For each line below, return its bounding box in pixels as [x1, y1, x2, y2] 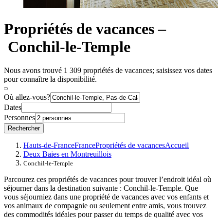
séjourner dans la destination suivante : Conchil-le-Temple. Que [4, 184, 198, 193]
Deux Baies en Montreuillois [23, 150, 111, 159]
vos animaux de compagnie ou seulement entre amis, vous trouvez [4, 201, 206, 210]
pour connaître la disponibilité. [4, 75, 97, 84]
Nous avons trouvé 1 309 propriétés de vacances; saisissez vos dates [4, 66, 212, 75]
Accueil [165, 141, 189, 150]
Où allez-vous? [4, 93, 50, 102]
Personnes [4, 113, 35, 122]
